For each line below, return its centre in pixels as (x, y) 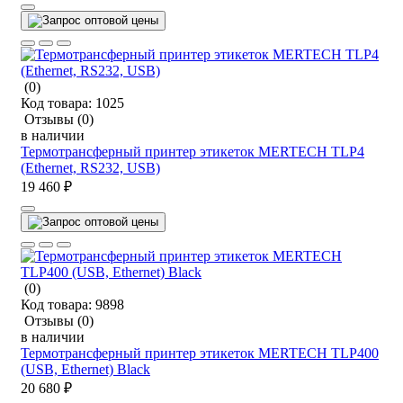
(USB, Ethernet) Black (85, 369)
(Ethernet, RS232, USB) (90, 167)
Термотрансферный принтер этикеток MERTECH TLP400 (200, 353)
